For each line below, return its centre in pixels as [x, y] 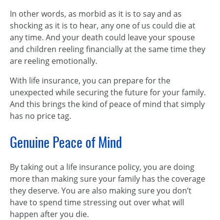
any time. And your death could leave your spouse [102, 37]
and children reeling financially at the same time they [108, 49]
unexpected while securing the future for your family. [108, 92]
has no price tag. [41, 116]
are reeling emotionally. [54, 61]
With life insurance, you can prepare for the [90, 81]
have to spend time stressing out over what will [97, 202]
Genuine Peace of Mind [66, 142]
